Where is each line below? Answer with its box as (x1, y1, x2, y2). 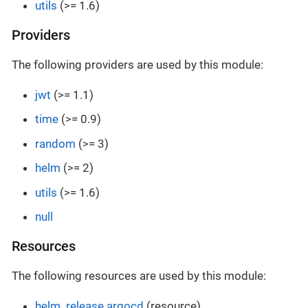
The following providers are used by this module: (12, 57, 263, 71)
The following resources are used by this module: (12, 269, 266, 283)
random (35, 136, 76, 151)
